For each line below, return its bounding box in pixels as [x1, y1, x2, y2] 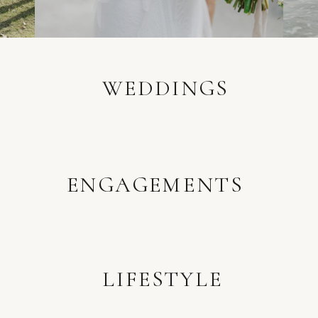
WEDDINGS [102, 75, 229, 102]
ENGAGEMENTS [66, 172, 243, 198]
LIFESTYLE [102, 266, 223, 292]
